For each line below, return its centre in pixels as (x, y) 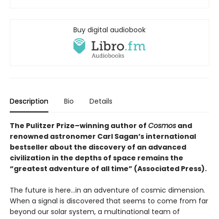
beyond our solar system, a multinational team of (95, 212)
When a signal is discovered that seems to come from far (109, 201)
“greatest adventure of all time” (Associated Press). (108, 169)
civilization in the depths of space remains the (97, 158)
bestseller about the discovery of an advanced (98, 147)
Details (101, 101)
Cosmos (162, 126)
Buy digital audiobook (109, 30)
